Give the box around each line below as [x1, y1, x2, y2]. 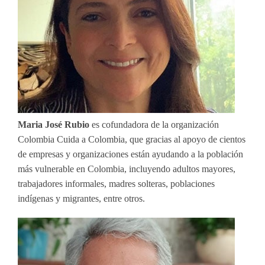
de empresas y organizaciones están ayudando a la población [18, 148, 243, 159]
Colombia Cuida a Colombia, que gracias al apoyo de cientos [18, 134, 245, 144]
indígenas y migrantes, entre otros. [18, 193, 145, 203]
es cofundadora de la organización [89, 119, 219, 130]
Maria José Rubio [18, 119, 89, 130]
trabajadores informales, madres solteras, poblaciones [18, 178, 215, 189]
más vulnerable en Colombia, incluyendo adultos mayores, [18, 163, 235, 174]
